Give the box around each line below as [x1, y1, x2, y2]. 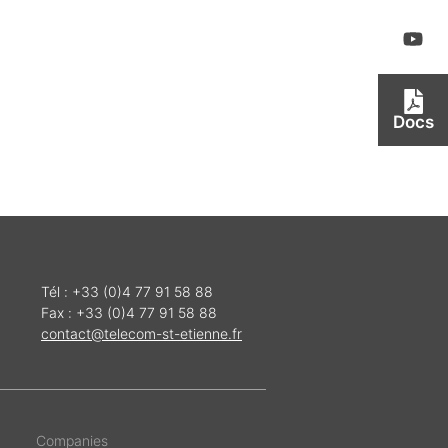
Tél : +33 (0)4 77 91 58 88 [41, 283, 213, 301]
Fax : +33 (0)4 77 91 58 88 [41, 304, 217, 322]
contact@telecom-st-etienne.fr [41, 325, 242, 343]
